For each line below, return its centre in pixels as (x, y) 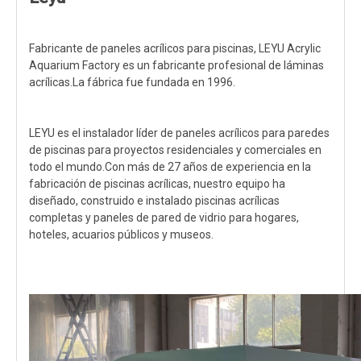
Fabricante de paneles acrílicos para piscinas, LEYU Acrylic (175, 48)
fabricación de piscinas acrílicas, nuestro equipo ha (157, 184)
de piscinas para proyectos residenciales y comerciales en (175, 150)
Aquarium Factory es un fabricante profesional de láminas (176, 65)
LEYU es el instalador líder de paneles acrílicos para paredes (179, 133)
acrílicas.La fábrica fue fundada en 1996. (132, 82)
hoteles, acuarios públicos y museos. (121, 234)
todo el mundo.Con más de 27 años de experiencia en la (170, 167)
